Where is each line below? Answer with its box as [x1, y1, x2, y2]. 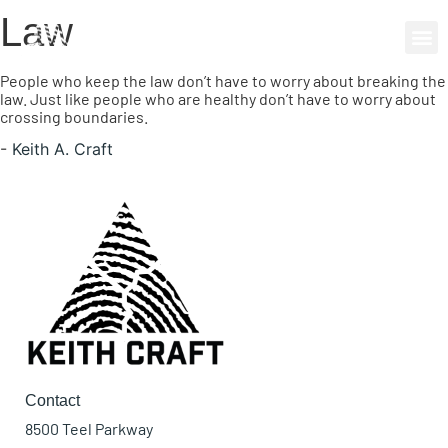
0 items [131, 25, 195, 49]
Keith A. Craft [12, 139, 113, 160]
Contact [25, 391, 80, 409]
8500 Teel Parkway [25, 418, 153, 438]
